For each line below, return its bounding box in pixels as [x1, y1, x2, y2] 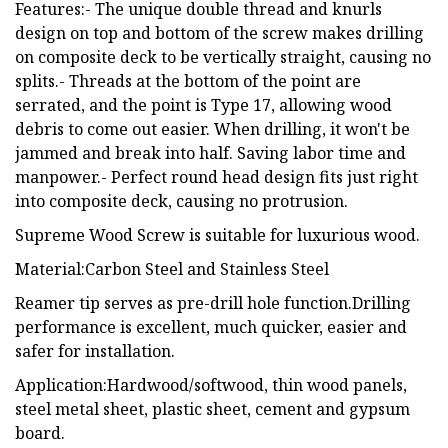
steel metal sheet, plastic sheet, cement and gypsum [15, 397, 410, 420]
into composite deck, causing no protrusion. [15, 189, 348, 212]
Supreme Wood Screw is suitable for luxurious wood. [15, 223, 420, 246]
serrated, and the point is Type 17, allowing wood [15, 93, 392, 116]
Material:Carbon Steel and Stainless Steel [15, 257, 329, 280]
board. [15, 421, 65, 444]
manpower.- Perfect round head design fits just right [15, 165, 418, 188]
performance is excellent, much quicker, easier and [15, 315, 407, 338]
